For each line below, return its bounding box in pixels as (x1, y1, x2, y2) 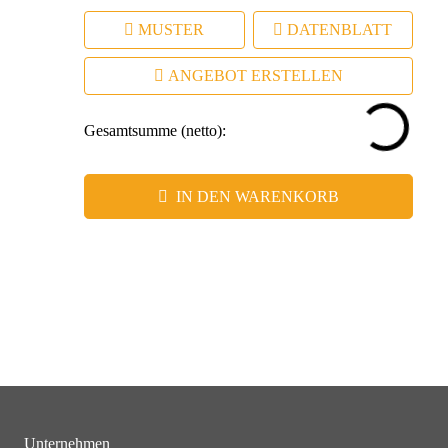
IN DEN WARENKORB (176, 187, 339, 205)
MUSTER (138, 21, 205, 38)
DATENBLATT (287, 21, 393, 38)
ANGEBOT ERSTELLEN (168, 67, 343, 84)
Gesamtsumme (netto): (84, 121, 226, 139)
